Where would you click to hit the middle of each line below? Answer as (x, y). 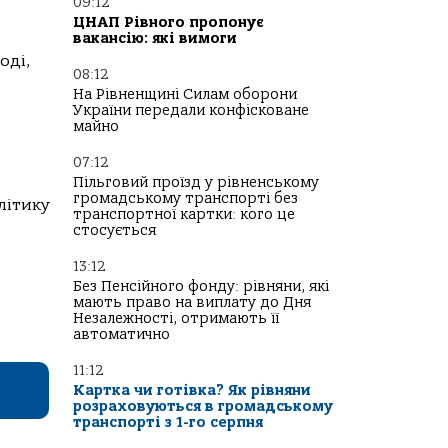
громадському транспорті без (185, 198)
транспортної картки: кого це (184, 214)
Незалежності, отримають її (176, 318)
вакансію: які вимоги (155, 38)
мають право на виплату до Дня (192, 302)
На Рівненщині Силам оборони (185, 94)
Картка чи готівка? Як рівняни (192, 390)
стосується (114, 230)
